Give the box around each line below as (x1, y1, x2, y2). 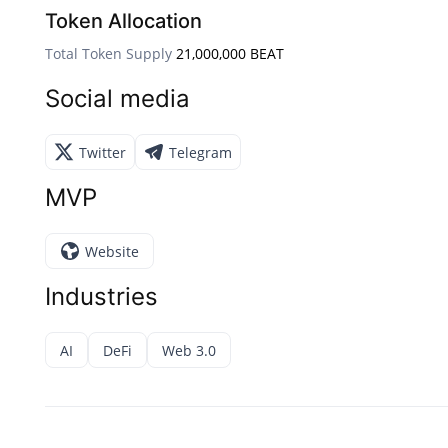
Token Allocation (45, 9, 202, 34)
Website (85, 241, 139, 261)
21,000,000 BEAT (176, 44, 284, 64)
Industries (45, 282, 158, 312)
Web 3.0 (162, 340, 216, 360)
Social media (45, 84, 190, 114)
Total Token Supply (45, 44, 172, 64)
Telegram (169, 142, 232, 162)
